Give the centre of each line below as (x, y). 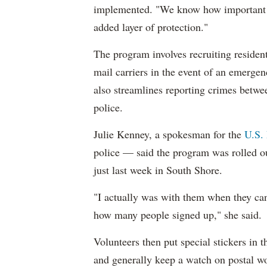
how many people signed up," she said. (178, 215)
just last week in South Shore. (158, 170)
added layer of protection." (151, 27)
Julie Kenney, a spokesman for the (169, 134)
